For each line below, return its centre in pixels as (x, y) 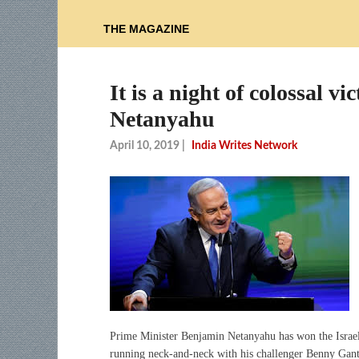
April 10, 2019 (145, 145)
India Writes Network (244, 145)
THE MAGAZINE (146, 29)
